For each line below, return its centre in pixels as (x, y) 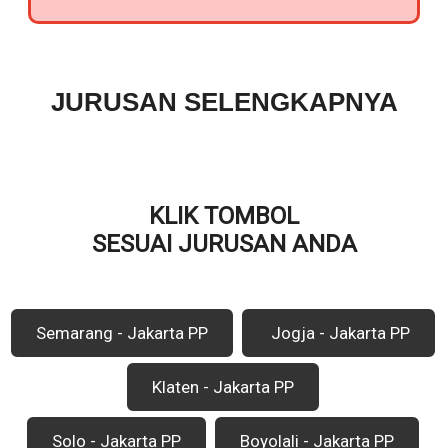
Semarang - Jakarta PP (121, 332)
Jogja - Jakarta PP (338, 332)
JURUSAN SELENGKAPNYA (224, 101)
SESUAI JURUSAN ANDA (224, 243)
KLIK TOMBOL (224, 215)
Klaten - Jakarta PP (222, 386)
